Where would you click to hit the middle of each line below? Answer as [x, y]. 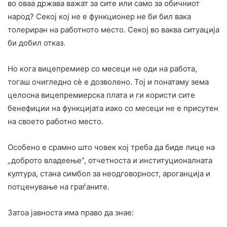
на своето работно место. [55, 121]
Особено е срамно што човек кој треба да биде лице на [111, 147]
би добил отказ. [36, 43]
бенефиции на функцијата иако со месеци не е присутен [113, 108]
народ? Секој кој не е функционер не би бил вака [99, 16]
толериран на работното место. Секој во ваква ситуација [113, 29]
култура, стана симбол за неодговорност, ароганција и [109, 173]
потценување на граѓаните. [59, 186]
